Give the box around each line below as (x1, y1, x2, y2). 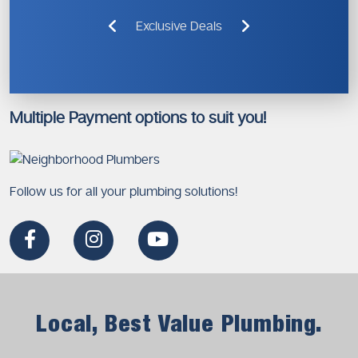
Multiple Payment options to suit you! (10, 108, 266, 129)
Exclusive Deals (136, 18, 222, 35)
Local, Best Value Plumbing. (36, 314, 322, 336)
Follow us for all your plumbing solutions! (10, 183, 237, 200)
